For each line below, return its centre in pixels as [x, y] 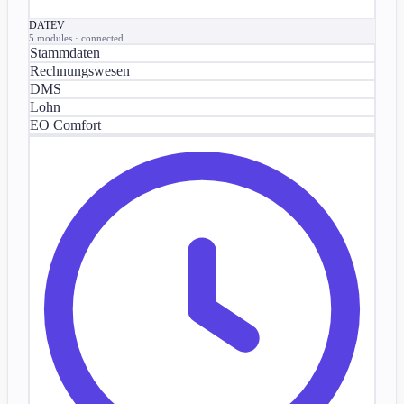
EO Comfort [65, 124]
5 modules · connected [76, 37]
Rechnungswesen [80, 70]
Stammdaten [65, 52]
